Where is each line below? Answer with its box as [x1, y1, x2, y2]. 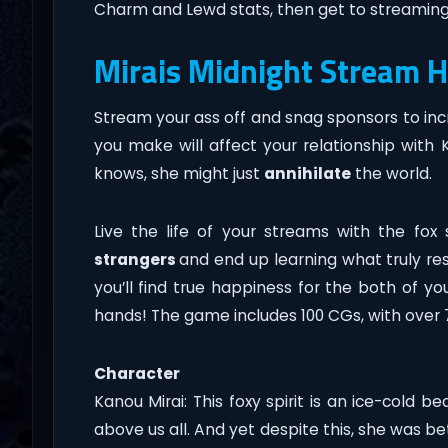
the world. [350, 163, 432, 185]
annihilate [263, 163, 351, 185]
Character [93, 363, 180, 385]
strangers [93, 249, 180, 271]
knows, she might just [93, 163, 264, 185]
